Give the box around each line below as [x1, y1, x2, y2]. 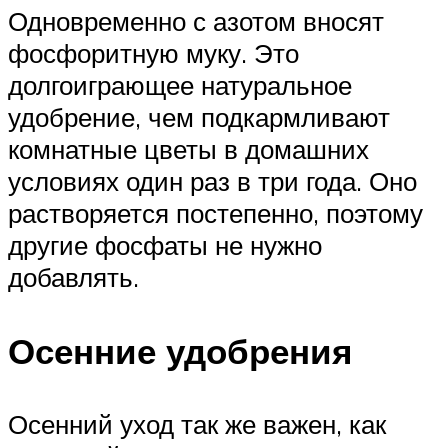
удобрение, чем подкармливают [8, 101, 390, 134]
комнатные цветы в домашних [8, 133, 369, 166]
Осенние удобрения [8, 328, 352, 373]
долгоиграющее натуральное [8, 69, 352, 102]
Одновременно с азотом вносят [8, 5, 384, 38]
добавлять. [8, 261, 139, 294]
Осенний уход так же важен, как [8, 407, 386, 440]
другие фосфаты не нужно [8, 229, 322, 262]
